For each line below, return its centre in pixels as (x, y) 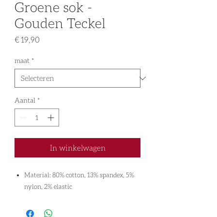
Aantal (25, 100)
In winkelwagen (77, 148)
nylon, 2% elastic (48, 187)
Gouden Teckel (60, 23)
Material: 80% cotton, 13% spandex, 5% (79, 175)
